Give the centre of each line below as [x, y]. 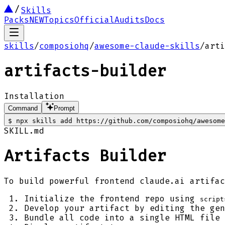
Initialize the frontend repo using [112, 198]
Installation [34, 96]
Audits [130, 20]
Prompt [64, 108]
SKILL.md [24, 131]
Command [23, 108]
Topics [59, 20]
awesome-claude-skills [147, 46]
